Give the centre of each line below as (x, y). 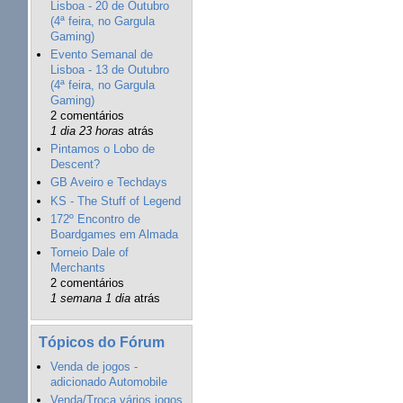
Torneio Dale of (89, 253)
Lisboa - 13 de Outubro (109, 69)
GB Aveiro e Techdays (108, 183)
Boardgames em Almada (114, 234)
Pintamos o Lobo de (102, 149)
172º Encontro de (95, 219)
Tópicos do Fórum (101, 341)
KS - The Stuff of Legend (115, 201)
